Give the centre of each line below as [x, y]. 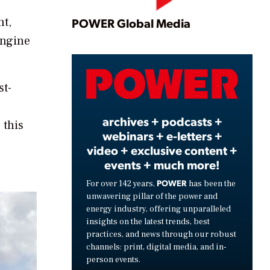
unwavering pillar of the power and [152, 196]
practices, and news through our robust [161, 234]
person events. [113, 259]
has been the [211, 184]
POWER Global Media [131, 23]
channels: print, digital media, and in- [156, 247]
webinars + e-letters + [162, 135]
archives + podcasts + [162, 121]
